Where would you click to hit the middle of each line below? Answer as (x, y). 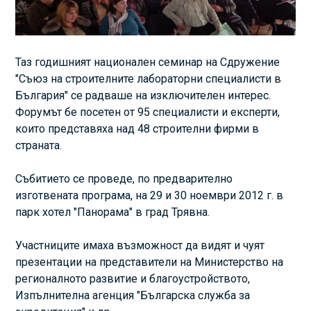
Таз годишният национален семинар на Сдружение (148, 62)
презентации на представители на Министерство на (150, 262)
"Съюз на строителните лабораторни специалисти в (149, 78)
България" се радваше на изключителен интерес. (143, 95)
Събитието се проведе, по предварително (124, 178)
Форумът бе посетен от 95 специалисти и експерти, (148, 112)
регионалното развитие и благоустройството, (133, 278)
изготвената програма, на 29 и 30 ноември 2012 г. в (150, 195)
